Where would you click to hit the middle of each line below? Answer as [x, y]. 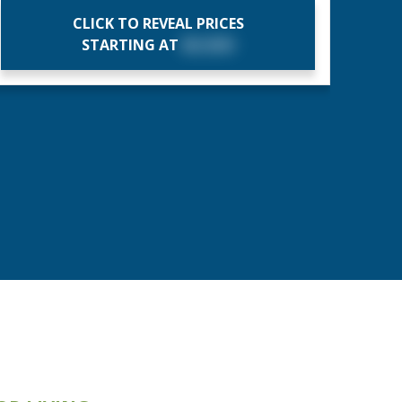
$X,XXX [208, 45]
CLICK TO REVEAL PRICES [158, 23]
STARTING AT [132, 45]
